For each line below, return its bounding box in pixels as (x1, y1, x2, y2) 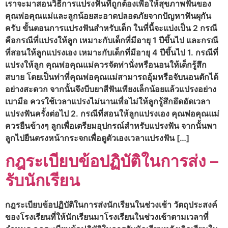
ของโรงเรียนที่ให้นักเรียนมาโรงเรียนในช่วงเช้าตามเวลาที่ (5, 211, 209, 222)
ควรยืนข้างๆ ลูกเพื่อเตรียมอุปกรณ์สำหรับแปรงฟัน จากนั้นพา (5, 121, 217, 131)
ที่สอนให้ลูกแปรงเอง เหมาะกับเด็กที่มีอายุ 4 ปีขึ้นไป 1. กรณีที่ (5, 47, 218, 58)
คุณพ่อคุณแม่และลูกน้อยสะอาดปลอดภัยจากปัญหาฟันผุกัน (5, 11, 211, 21)
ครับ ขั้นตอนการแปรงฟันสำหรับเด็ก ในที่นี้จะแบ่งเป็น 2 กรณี (5, 23, 217, 34)
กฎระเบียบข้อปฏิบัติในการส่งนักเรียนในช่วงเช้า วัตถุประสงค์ (5, 199, 217, 210)
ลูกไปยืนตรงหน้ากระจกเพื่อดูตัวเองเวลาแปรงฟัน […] (5, 133, 189, 144)
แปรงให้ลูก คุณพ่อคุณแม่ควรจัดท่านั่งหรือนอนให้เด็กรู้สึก (5, 60, 207, 70)
